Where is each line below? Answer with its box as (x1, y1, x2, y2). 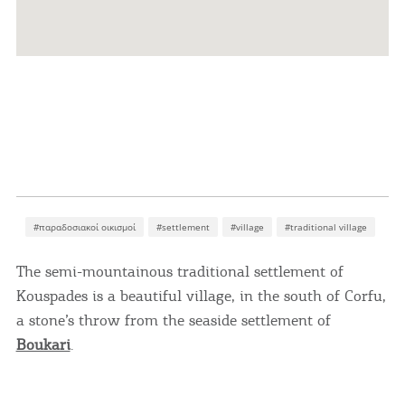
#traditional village (284, 220, 367, 233)
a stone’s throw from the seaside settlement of (15, 309, 331, 330)
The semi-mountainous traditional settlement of (15, 260, 344, 281)
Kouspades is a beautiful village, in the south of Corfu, (15, 285, 386, 306)
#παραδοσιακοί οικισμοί (33, 220, 136, 233)
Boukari (15, 334, 71, 354)
